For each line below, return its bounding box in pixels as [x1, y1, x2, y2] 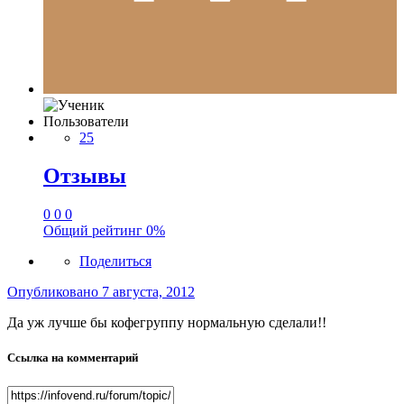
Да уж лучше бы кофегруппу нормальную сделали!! [7, 315, 326, 331]
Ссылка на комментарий [7, 351, 138, 365]
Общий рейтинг [43, 223, 146, 239]
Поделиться [79, 253, 151, 270]
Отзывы [43, 164, 126, 188]
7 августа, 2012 [102, 284, 195, 300]
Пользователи [43, 114, 129, 130]
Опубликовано [7, 284, 102, 300]
